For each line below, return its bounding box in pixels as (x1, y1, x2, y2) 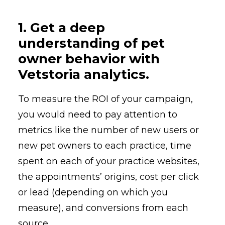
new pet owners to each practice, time (18, 140, 191, 151)
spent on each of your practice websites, (18, 156, 199, 167)
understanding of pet (18, 35, 165, 51)
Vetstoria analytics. (18, 66, 149, 82)
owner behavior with (18, 51, 160, 67)
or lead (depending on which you (18, 187, 168, 198)
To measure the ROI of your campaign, (18, 93, 193, 104)
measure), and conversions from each (18, 202, 188, 213)
